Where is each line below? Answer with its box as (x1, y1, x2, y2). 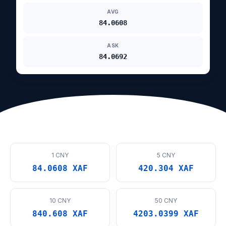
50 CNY (155, 197, 177, 204)
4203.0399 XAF (133, 209, 199, 218)
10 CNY (49, 197, 71, 204)
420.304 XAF (138, 163, 194, 173)
